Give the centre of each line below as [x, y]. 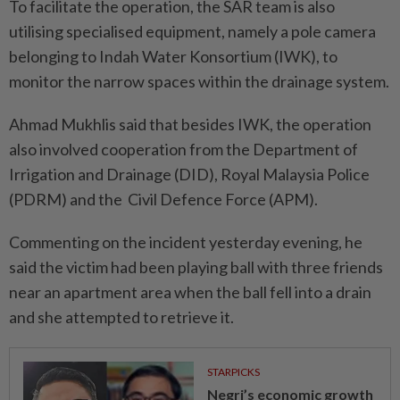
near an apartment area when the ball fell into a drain [190, 292]
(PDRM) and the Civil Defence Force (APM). [163, 199]
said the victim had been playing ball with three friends [196, 267]
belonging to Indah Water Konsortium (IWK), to [173, 56]
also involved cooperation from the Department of [183, 149]
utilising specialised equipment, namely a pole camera [192, 31]
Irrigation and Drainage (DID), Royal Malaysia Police [189, 174]
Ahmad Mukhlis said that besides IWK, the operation [190, 124]
